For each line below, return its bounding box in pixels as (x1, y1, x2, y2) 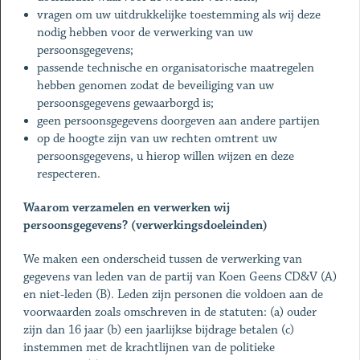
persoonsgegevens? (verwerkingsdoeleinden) (22, 218, 268, 233)
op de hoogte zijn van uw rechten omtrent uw (37, 131, 278, 146)
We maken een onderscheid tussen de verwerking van (22, 252, 302, 267)
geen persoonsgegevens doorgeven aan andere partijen (37, 113, 321, 129)
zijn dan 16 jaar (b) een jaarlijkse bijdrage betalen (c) (22, 322, 294, 337)
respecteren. (37, 166, 101, 182)
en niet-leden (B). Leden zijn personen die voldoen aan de (22, 287, 323, 302)
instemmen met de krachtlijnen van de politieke (22, 340, 275, 355)
